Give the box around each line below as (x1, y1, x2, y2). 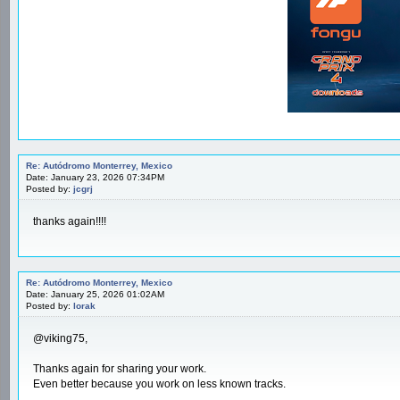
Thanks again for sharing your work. (33, 362, 206, 375)
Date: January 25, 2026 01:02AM (26, 288, 164, 299)
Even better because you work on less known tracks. (33, 377, 286, 390)
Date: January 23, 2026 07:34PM (26, 171, 164, 182)
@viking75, (33, 331, 87, 345)
